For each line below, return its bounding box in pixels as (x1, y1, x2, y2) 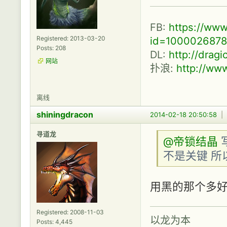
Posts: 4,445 (36, 217, 72, 225)
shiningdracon (36, 109, 93, 120)
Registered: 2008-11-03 (36, 208, 104, 216)
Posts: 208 (36, 44, 66, 52)
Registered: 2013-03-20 (36, 34, 105, 42)
